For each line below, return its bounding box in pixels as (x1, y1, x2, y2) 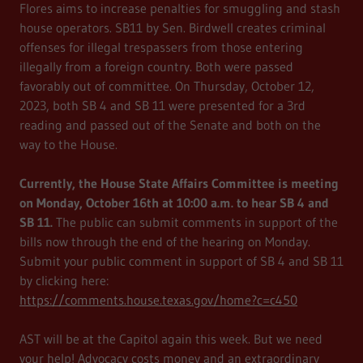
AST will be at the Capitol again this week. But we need (19, 331, 322, 348)
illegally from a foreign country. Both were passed (19, 58, 293, 75)
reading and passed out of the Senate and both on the (19, 117, 321, 134)
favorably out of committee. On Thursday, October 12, (19, 78, 314, 95)
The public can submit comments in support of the (53, 214, 338, 231)
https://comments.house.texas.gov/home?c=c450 (19, 292, 297, 309)
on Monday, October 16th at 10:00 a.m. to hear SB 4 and (19, 194, 329, 211)
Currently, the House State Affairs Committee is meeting (19, 175, 339, 192)
